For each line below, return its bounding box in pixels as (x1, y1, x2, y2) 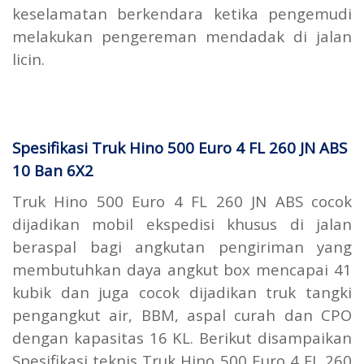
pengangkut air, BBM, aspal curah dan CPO (12, 305, 352, 326)
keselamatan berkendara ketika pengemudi (12, 3, 352, 24)
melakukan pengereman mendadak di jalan (12, 26, 352, 47)
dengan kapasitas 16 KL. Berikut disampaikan (12, 327, 352, 349)
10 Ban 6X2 (12, 160, 93, 181)
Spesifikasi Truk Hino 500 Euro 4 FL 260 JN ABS (12, 137, 347, 158)
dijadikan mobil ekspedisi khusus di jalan (12, 214, 352, 235)
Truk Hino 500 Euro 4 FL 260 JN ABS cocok (12, 191, 352, 212)
